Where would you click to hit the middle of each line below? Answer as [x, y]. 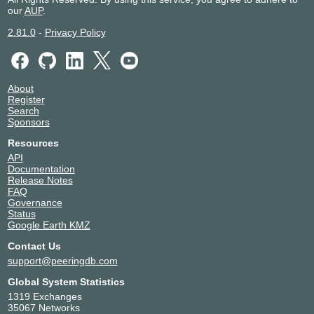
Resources [33, 143]
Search [23, 110]
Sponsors [28, 122]
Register [26, 99]
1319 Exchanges [45, 296]
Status [21, 213]
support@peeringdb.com [62, 260]
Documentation [41, 169]
